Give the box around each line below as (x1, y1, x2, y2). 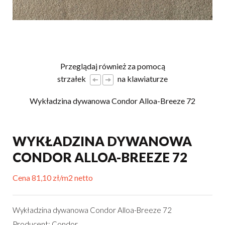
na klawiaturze (116, 74, 168, 83)
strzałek (57, 74, 87, 83)
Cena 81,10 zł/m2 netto (13, 173, 93, 182)
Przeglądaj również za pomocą (60, 61, 165, 71)
